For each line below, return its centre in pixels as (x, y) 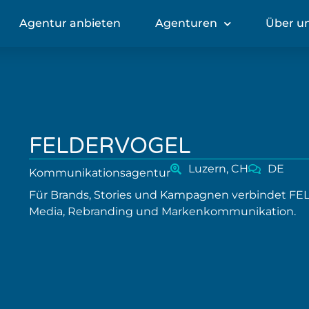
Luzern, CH (218, 169)
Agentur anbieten (70, 23)
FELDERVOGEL (110, 146)
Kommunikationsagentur (100, 173)
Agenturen (186, 23)
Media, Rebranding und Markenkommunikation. (162, 211)
